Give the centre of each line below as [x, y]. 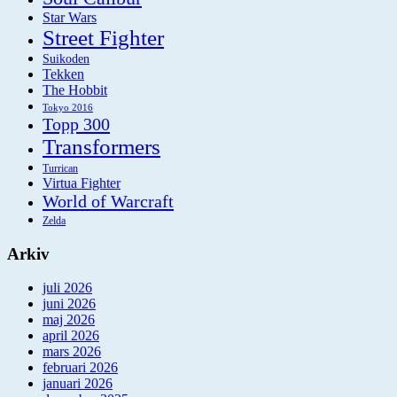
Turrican [60, 169]
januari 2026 [78, 384]
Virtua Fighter [82, 183]
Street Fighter [103, 38]
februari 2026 [80, 368]
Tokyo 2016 [68, 107]
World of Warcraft [108, 201]
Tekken [63, 74]
